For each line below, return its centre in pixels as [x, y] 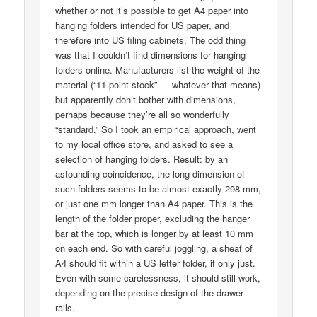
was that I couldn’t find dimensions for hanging [151, 54]
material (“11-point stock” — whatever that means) [158, 84]
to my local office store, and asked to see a [144, 144]
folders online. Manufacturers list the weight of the [158, 69]
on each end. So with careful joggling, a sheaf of [154, 248]
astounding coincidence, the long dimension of [150, 173]
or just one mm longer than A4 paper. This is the [154, 203]
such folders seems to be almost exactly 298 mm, [158, 188]
